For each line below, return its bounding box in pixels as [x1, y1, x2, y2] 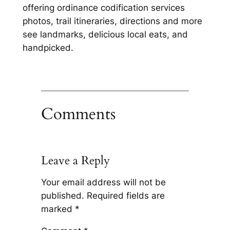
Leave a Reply [41, 152, 110, 168]
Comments [41, 103, 116, 125]
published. [41, 190, 84, 201]
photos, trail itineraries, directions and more [22, 16, 202, 27]
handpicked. [22, 43, 73, 53]
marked [41, 204, 75, 215]
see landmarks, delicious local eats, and [22, 29, 188, 40]
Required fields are [86, 190, 165, 201]
